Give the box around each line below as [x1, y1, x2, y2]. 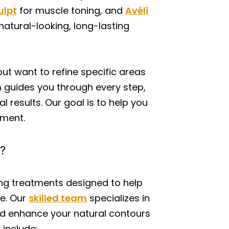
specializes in [87, 192, 150, 204]
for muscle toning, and [17, 4, 126, 17]
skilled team [29, 192, 87, 204]
